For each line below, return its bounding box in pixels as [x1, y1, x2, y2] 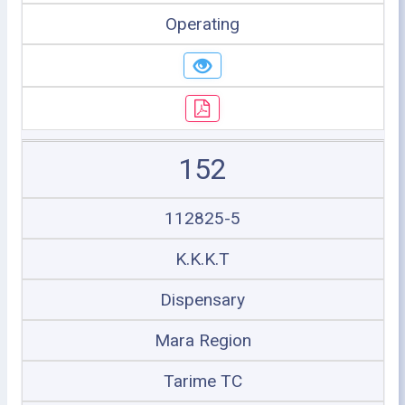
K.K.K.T [175, 248, 230, 269]
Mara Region [154, 329, 251, 351]
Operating [165, 13, 240, 34]
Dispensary [160, 288, 245, 310]
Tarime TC [163, 370, 242, 391]
